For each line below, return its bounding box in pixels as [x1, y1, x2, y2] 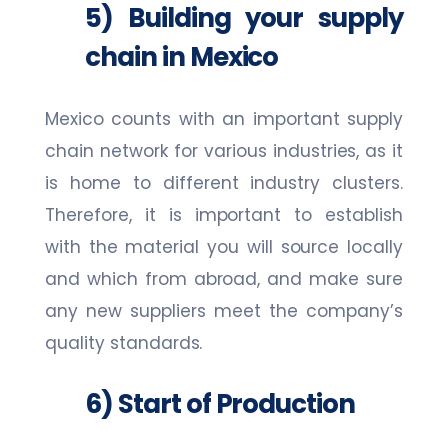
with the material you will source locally [45, 235, 403, 260]
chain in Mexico [85, 39, 284, 76]
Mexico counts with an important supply [45, 107, 403, 132]
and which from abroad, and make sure [45, 267, 403, 292]
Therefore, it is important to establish [45, 203, 403, 228]
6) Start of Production [85, 386, 356, 423]
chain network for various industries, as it [45, 139, 403, 164]
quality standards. [45, 331, 203, 356]
